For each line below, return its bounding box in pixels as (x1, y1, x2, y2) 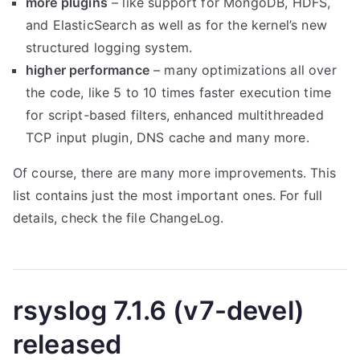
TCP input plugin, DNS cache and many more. (26, 129, 309, 145)
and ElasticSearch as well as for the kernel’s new (26, 17, 327, 33)
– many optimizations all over (149, 62, 337, 78)
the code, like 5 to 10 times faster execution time (26, 84, 332, 100)
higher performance (26, 62, 149, 78)
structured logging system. (26, 39, 193, 55)
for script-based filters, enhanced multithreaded (26, 107, 324, 123)
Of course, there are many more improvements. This (13, 165, 336, 181)
